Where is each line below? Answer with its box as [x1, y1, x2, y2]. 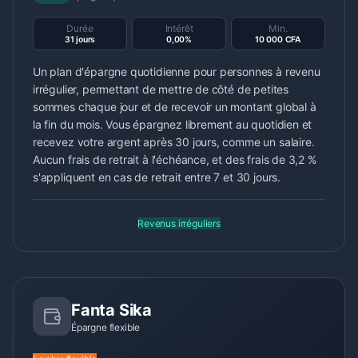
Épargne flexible [71, 321, 141, 333]
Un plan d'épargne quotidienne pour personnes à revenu [33, 65, 320, 78]
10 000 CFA [254, 34, 302, 45]
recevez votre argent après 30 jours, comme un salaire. [33, 135, 315, 149]
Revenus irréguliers [137, 217, 221, 229]
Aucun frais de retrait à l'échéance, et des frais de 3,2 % [33, 153, 316, 166]
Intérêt [165, 22, 193, 34]
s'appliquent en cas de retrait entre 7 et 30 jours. [33, 170, 281, 184]
